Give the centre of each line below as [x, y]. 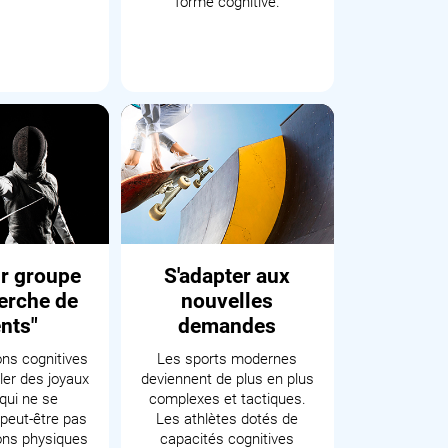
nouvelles [227, 301]
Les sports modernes [227, 359]
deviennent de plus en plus [227, 379]
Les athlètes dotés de [227, 419]
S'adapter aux [227, 276]
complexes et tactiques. [227, 399]
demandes [227, 326]
